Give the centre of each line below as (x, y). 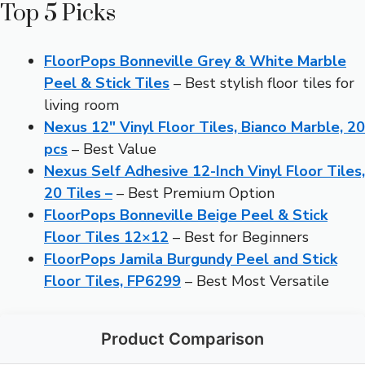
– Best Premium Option (193, 193)
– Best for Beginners (239, 237)
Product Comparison (182, 339)
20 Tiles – (78, 193)
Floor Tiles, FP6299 (112, 281)
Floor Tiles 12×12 (106, 237)
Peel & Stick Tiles (107, 83)
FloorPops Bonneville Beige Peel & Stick (186, 215)
